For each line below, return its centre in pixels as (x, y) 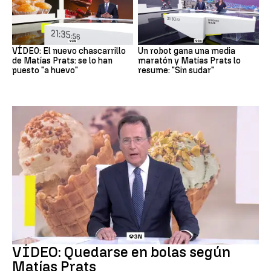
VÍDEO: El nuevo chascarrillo (69, 51)
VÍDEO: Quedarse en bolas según (121, 252)
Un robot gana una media (187, 51)
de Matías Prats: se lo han (62, 60)
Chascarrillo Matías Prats (56, 236)
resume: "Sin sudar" (176, 70)
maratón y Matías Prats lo (189, 60)
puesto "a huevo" (45, 70)
